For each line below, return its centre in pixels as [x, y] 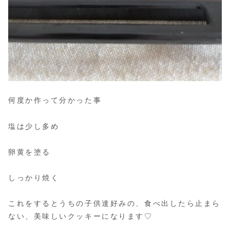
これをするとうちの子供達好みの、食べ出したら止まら [114, 204]
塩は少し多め [34, 126]
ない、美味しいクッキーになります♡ [81, 216]
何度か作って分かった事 [55, 100]
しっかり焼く [34, 178]
